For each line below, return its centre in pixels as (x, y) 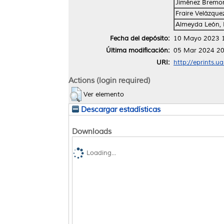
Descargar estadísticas (120, 109)
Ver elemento (104, 94)
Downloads (92, 131)
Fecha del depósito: (140, 38)
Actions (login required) (109, 80)
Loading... (101, 153)
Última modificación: (138, 50)
